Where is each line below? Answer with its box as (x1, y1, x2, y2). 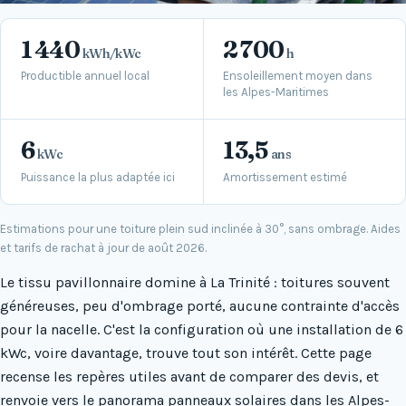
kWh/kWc (80, 44, 141, 62)
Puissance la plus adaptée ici (20, 169, 175, 184)
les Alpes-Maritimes (223, 85, 330, 100)
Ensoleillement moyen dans (223, 69, 373, 83)
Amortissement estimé (223, 169, 348, 184)
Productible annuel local (20, 69, 150, 83)
